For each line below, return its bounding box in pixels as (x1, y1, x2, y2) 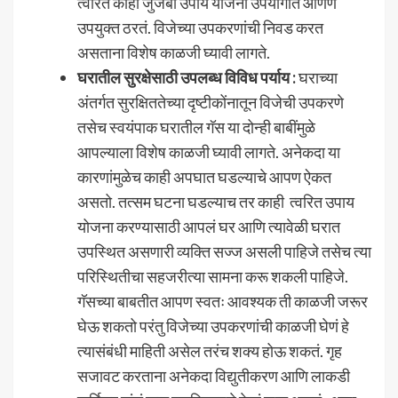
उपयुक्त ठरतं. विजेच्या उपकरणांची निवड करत (77, 17, 323, 37)
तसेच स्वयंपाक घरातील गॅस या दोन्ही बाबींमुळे (77, 116, 315, 137)
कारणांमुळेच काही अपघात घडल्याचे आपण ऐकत (77, 166, 331, 187)
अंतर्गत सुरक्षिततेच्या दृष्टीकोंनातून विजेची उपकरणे (77, 92, 344, 112)
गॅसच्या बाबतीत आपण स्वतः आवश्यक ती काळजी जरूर (77, 291, 368, 311)
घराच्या (298, 67, 338, 87)
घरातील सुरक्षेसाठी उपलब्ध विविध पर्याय (77, 67, 292, 87)
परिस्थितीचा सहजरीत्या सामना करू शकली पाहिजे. (77, 266, 348, 286)
